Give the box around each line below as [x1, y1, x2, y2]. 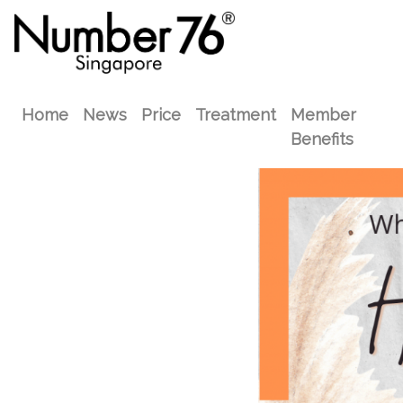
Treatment [195, 105, 276, 125]
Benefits [291, 130, 354, 149]
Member [291, 105, 356, 125]
